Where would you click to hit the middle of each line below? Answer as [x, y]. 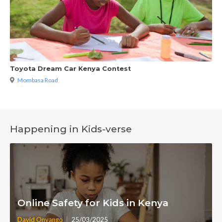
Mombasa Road [38, 80]
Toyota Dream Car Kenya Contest [70, 69]
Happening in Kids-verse [71, 129]
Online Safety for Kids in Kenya [93, 203]
